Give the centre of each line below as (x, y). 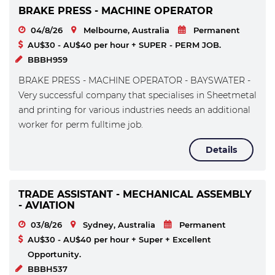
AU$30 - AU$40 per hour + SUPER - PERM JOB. (124, 45)
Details (221, 150)
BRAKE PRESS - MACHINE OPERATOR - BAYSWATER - (134, 80)
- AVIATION (47, 205)
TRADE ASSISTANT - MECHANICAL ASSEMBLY (135, 194)
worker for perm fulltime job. (81, 125)
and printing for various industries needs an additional (134, 110)
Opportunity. (54, 254)
